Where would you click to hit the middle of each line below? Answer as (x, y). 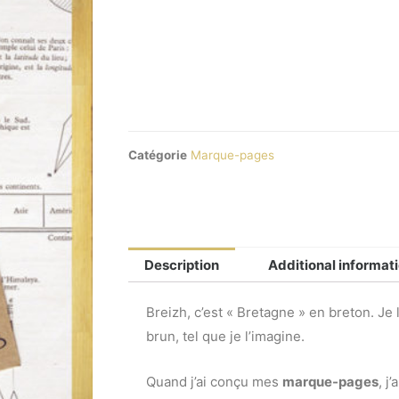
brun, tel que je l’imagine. (225, 337)
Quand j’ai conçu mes (214, 382)
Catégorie (158, 155)
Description (182, 265)
